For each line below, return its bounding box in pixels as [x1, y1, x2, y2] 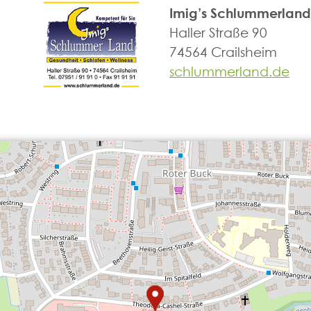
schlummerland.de [169, 62, 289, 79]
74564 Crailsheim [169, 43, 277, 60]
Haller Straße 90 [169, 24, 267, 40]
